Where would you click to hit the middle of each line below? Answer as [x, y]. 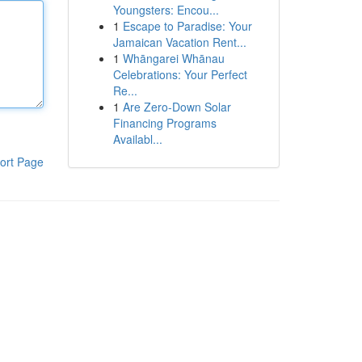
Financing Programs [164, 123]
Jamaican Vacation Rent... [179, 42]
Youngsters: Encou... [166, 10]
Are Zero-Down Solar [177, 107]
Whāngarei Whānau [173, 58]
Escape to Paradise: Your [187, 26]
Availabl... [137, 139]
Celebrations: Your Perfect [180, 74]
